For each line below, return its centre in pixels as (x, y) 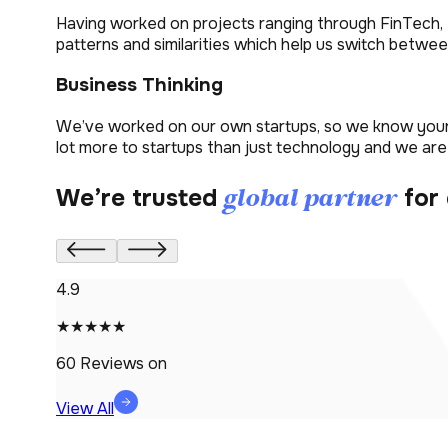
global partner (310, 199)
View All (85, 408)
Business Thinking (139, 85)
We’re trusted (140, 198)
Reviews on (121, 363)
